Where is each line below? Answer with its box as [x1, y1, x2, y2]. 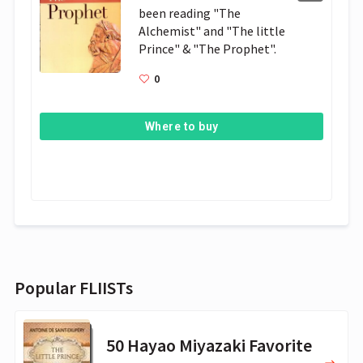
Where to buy [144, 120, 219, 134]
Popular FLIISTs [15, 276, 133, 300]
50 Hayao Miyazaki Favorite [106, 334, 312, 357]
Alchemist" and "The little [139, 22, 286, 39]
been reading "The [139, 4, 241, 21]
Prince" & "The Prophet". [139, 40, 280, 57]
